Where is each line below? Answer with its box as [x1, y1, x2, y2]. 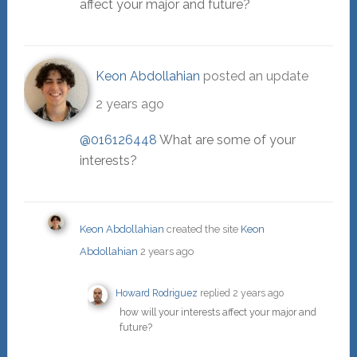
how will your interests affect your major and [119, 306, 316, 319]
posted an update [199, 69, 308, 84]
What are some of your [156, 132, 296, 148]
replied [197, 287, 233, 300]
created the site [163, 223, 241, 236]
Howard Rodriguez [115, 287, 198, 300]
